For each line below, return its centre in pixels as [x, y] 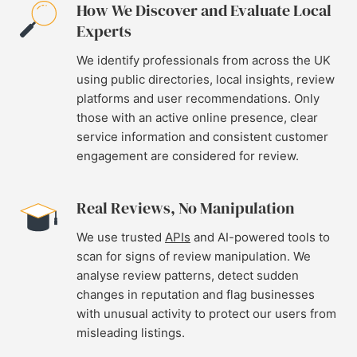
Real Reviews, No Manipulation [186, 208]
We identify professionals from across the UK [204, 60]
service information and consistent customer [202, 137]
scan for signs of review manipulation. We [194, 256]
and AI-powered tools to [260, 237]
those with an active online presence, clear [197, 118]
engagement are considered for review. [188, 156]
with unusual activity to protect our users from [206, 314]
